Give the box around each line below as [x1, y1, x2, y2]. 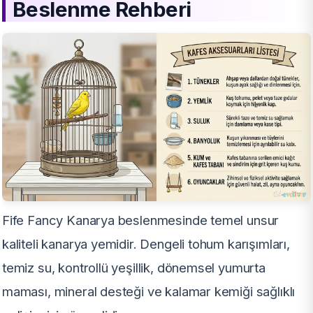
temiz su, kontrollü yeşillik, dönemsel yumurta [2, 260, 265, 276]
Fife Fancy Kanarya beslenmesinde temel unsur [2, 212, 279, 228]
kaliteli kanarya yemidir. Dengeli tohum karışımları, [2, 236, 290, 252]
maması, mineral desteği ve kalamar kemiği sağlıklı [2, 284, 296, 300]
